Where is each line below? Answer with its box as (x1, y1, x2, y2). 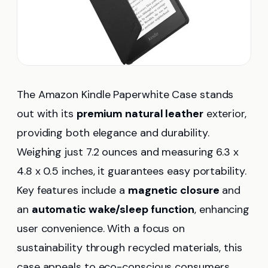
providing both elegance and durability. (17, 125, 209, 140)
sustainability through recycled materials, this (17, 240, 242, 255)
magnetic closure (127, 182, 220, 197)
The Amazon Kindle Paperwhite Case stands (17, 87, 234, 102)
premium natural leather (76, 106, 203, 121)
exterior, (203, 106, 246, 121)
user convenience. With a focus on (17, 221, 185, 236)
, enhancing (194, 202, 250, 217)
